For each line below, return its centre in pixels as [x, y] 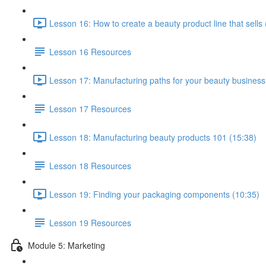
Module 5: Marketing [66, 245]
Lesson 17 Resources [90, 108]
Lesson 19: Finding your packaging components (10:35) [154, 194]
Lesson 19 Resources [90, 222]
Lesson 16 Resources [90, 51]
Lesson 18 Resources [90, 165]
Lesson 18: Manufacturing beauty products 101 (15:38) [153, 137]
